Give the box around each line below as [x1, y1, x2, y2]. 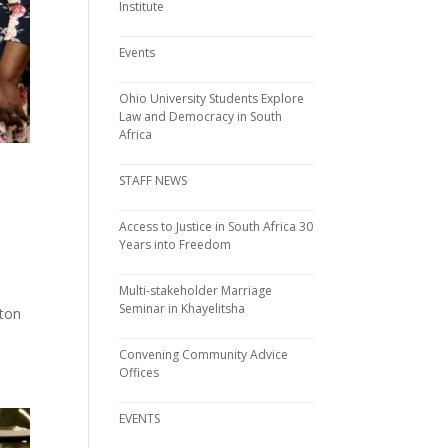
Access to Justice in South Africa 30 [119, 218, 314, 235]
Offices [119, 364, 160, 381]
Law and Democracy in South [119, 108, 283, 125]
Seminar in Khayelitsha [119, 300, 246, 317]
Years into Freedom [119, 236, 232, 253]
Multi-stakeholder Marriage [119, 282, 273, 299]
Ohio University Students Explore [119, 90, 305, 107]
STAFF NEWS [119, 172, 188, 189]
